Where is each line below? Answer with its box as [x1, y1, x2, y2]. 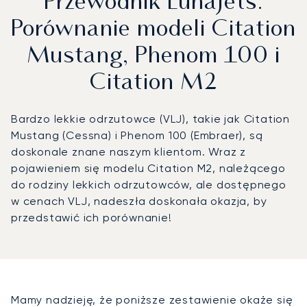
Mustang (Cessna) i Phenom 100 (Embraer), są [11, 129, 263, 143]
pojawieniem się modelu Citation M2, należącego [11, 162, 286, 175]
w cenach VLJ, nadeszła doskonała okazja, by [11, 195, 267, 208]
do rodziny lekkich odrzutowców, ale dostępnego [11, 178, 286, 192]
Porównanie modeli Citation [11, 19, 296, 42]
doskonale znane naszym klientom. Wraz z [11, 145, 247, 159]
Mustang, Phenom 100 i [27, 46, 280, 69]
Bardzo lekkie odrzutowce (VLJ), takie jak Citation [11, 112, 290, 126]
